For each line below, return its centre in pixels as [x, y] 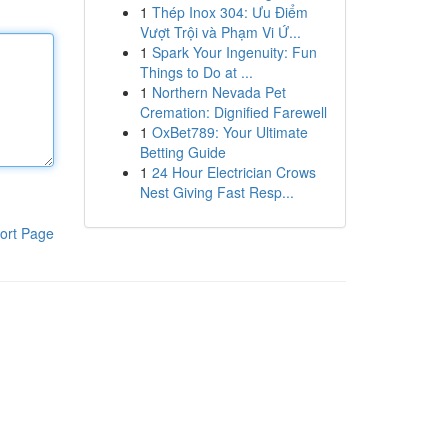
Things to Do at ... [196, 72]
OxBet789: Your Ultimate [229, 132]
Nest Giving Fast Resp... [216, 192]
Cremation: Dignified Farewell [233, 112]
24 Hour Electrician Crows [233, 172]
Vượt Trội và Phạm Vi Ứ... [220, 32]
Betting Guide [182, 152]
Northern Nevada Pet [218, 92]
